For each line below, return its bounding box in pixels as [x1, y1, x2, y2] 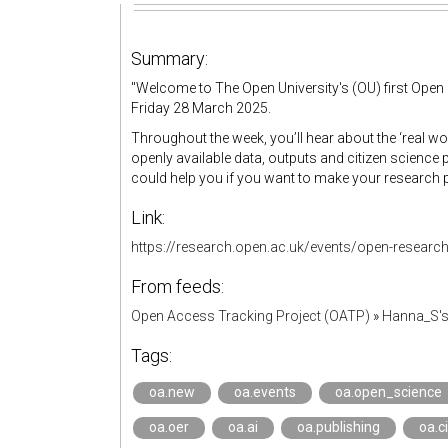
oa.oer [149, 419, 189, 435]
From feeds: [131, 276, 224, 297]
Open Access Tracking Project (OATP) [131, 308, 370, 324]
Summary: [131, 48, 208, 69]
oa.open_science [335, 384, 442, 400]
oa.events [234, 384, 296, 400]
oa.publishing [297, 419, 380, 435]
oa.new [149, 384, 195, 400]
